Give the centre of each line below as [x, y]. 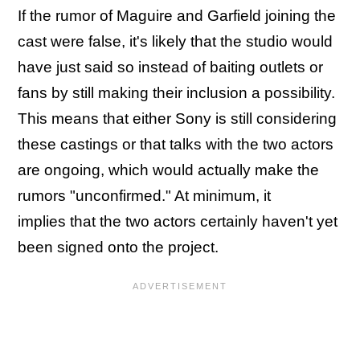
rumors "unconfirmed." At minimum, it [144, 196]
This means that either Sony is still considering [177, 119]
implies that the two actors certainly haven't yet [178, 221]
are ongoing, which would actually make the [168, 170]
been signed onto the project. [118, 247]
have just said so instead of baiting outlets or [170, 67]
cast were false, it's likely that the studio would [175, 41]
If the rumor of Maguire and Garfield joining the [177, 16]
